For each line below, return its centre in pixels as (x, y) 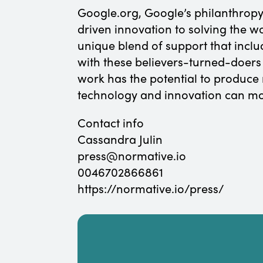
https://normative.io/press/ (151, 188)
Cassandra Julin (120, 139)
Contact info (111, 122)
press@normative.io (132, 155)
